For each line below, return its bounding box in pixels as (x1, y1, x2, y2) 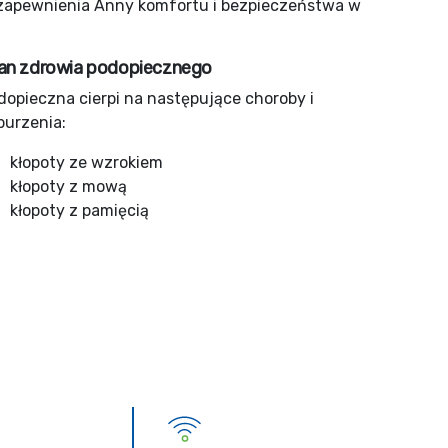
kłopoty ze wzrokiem (10, 153, 164, 172)
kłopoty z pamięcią (10, 201, 150, 220)
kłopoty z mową (10, 177, 128, 196)
